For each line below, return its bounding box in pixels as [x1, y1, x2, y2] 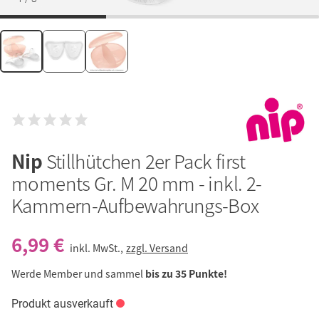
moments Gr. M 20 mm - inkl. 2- [11, 169, 262, 197]
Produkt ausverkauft [11, 297, 113, 311]
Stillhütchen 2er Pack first [46, 147, 245, 175]
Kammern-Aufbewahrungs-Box [11, 192, 259, 219]
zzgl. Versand [126, 241, 188, 256]
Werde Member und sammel [11, 266, 145, 281]
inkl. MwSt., [70, 241, 125, 256]
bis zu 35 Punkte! [145, 266, 227, 281]
